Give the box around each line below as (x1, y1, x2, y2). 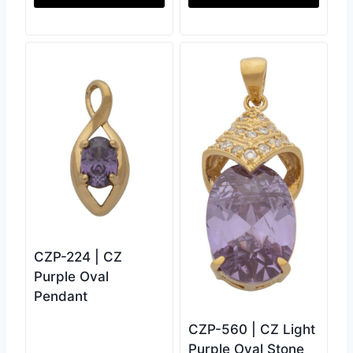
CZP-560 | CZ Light (188, 321, 315, 338)
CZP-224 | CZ (34, 248, 122, 265)
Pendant (34, 288, 87, 304)
